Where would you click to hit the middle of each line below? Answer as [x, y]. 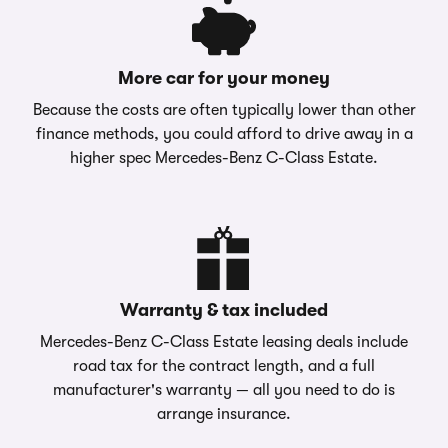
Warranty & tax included [224, 310]
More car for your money [224, 78]
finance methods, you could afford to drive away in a [224, 134]
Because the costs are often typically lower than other [224, 110]
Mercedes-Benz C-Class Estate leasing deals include [224, 342]
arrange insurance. [224, 414]
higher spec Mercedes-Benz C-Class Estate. [224, 158]
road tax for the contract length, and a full [224, 366]
